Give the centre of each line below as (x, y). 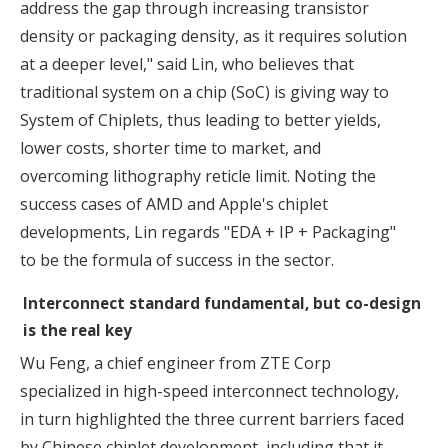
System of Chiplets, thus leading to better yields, (200, 119)
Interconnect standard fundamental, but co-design (222, 302)
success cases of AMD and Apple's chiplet (174, 203)
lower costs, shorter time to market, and (170, 147)
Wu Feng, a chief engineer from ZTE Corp (175, 363)
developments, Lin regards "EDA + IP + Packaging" (208, 231)
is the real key (77, 329)
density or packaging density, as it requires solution (213, 35)
